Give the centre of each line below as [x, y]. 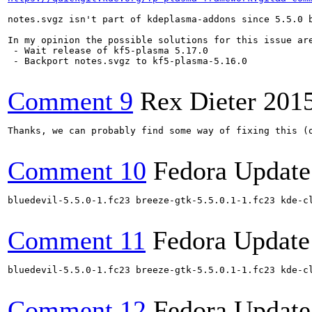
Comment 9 [70, 101]
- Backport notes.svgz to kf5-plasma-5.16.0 [127, 61]
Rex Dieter [198, 101]
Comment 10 [77, 171]
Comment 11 [77, 240]
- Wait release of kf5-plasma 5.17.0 [108, 50]
